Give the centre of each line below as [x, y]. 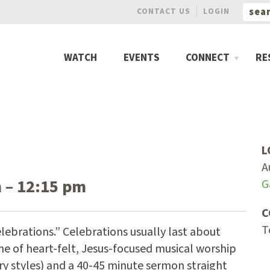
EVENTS [141, 58]
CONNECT [207, 58]
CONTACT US [164, 11]
